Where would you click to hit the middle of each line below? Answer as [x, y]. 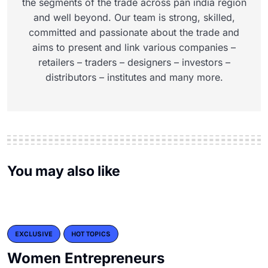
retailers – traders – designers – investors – [134, 63]
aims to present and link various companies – [134, 48]
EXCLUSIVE [34, 234]
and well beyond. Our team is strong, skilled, [134, 18]
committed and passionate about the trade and [134, 33]
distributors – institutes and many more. [134, 77]
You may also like [64, 171]
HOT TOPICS [91, 234]
